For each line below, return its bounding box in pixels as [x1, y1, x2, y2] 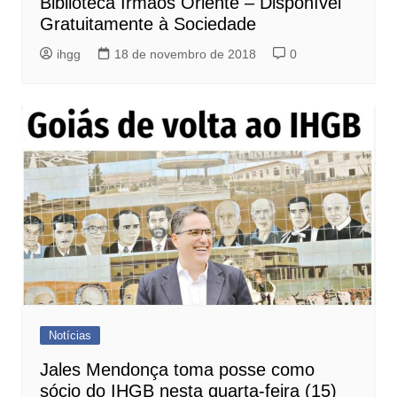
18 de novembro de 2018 [113, 46, 256, 61]
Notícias [48, 328, 91, 342]
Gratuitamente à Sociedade [39, 13, 256, 34]
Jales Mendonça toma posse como [39, 359, 315, 379]
